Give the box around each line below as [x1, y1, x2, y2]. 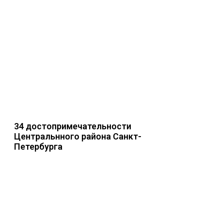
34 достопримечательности [14, 121, 131, 131]
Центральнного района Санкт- [14, 131, 141, 141]
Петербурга [14, 141, 62, 152]
